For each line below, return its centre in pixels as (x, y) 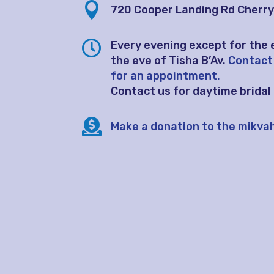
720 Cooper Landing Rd (174, 9)
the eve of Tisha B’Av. (168, 60)
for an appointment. (166, 76)
